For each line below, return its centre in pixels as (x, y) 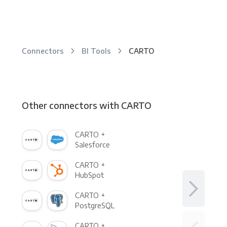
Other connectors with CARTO (86, 105)
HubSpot (89, 175)
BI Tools (97, 50)
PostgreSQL (95, 206)
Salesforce (92, 145)
